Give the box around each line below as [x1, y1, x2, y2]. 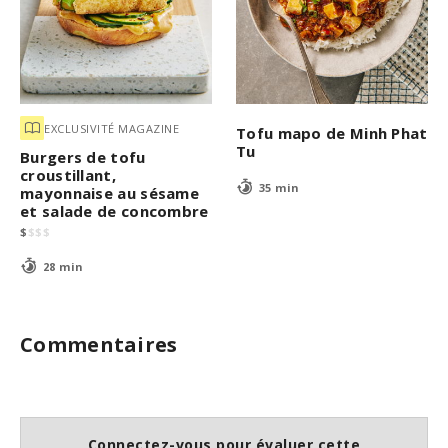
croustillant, [20, 165, 116, 186]
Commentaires [20, 331, 178, 359]
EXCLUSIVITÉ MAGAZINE [44, 120, 179, 136]
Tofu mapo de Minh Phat [236, 123, 428, 144]
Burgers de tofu [20, 147, 146, 168]
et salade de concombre [20, 201, 209, 222]
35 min [258, 179, 300, 195]
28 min [42, 258, 84, 274]
